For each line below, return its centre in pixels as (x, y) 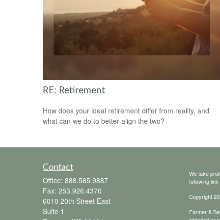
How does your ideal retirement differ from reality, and (126, 110)
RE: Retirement (74, 91)
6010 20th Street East (77, 201)
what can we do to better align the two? (104, 121)
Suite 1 (54, 211)
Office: (54, 180)
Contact (58, 168)
